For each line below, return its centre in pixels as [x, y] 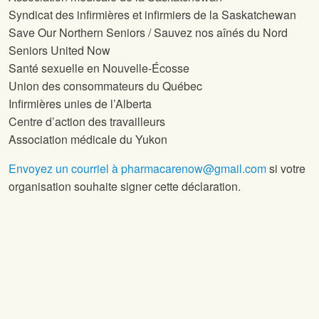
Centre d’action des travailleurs [87, 122]
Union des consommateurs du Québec [105, 86]
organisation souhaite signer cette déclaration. [125, 187]
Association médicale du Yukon [88, 140]
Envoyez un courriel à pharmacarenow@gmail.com [137, 169]
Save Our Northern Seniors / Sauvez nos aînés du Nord [148, 33]
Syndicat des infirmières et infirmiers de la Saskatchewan [152, 15]
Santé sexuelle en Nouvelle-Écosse [99, 68]
